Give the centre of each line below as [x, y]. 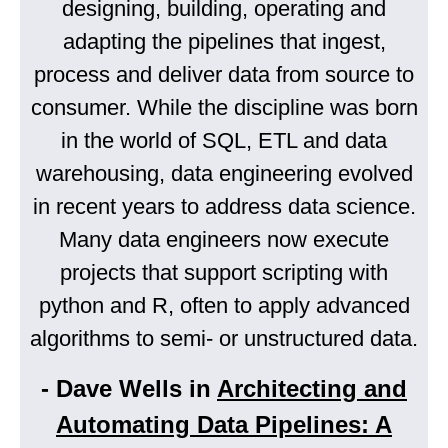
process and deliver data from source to [224, 75]
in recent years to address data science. [224, 207]
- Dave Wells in [129, 389]
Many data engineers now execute [224, 240]
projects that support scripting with [224, 273]
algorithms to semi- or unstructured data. [224, 339]
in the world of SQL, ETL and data [224, 141]
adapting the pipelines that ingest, [224, 42]
